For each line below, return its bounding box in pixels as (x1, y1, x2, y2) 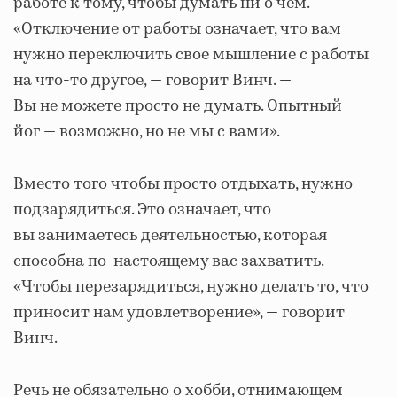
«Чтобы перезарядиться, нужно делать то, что (13, 276, 369, 299)
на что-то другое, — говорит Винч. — (13, 69, 292, 92)
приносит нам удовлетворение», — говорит (13, 301, 345, 324)
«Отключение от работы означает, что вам (13, 18, 341, 41)
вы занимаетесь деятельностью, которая (13, 224, 327, 247)
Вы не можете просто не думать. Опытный (13, 95, 342, 118)
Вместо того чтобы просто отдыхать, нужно (13, 173, 353, 196)
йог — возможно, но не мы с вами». (13, 121, 280, 144)
